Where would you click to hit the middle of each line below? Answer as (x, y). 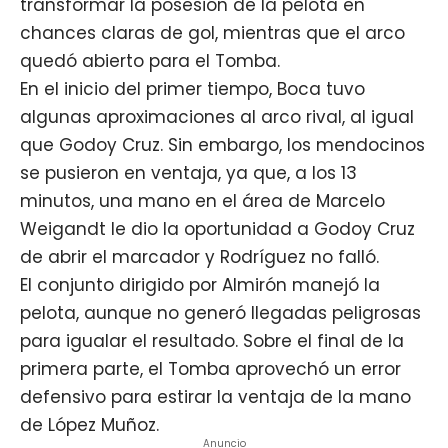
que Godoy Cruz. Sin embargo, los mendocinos (222, 144)
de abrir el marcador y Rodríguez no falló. (199, 256)
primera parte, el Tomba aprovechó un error (210, 368)
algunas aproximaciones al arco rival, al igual (217, 116)
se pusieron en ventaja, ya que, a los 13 (188, 172)
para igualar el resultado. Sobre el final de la (212, 340)
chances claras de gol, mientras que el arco (212, 32)
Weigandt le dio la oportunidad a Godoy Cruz (217, 228)
